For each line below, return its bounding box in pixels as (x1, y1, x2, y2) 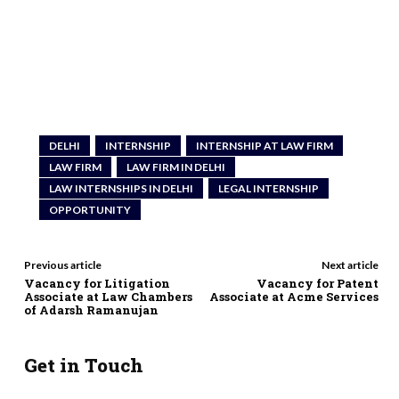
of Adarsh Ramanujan (24, 301, 161, 318)
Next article (321, 257, 379, 272)
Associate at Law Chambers (24, 288, 192, 305)
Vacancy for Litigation (24, 274, 170, 291)
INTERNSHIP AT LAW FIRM (196, 138, 333, 152)
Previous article (24, 257, 102, 272)
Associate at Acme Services (208, 288, 379, 305)
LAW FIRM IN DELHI (126, 159, 225, 174)
